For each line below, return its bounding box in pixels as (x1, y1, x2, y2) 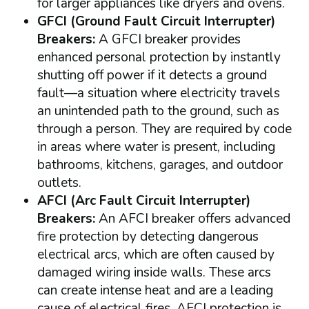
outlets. (37, 173, 81, 192)
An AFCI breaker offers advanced (98, 209, 290, 228)
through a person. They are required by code (37, 119, 292, 138)
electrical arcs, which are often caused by (37, 245, 275, 263)
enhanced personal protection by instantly (37, 48, 281, 66)
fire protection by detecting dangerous (37, 227, 259, 246)
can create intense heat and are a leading (37, 281, 273, 299)
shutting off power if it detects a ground (37, 66, 267, 84)
